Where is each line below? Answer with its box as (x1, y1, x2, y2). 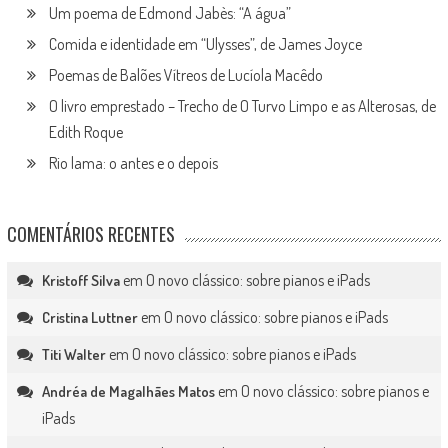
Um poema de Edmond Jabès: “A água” (48, 3, 291, 23)
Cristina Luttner (41, 308, 138, 327)
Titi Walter (41, 345, 106, 364)
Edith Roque (48, 122, 123, 142)
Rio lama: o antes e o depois (48, 153, 218, 173)
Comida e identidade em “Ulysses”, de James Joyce (48, 34, 362, 54)
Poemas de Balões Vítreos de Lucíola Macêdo (48, 65, 323, 85)
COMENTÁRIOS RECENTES (6, 221, 175, 247)
